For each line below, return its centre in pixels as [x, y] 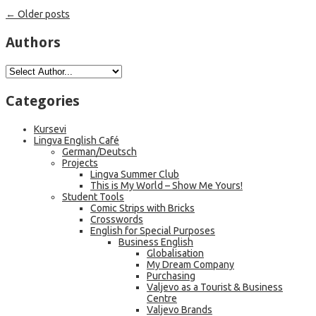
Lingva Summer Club [135, 175]
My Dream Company [190, 265]
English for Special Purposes [153, 231]
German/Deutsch [99, 152]
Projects [80, 163]
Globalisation [175, 254]
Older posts [43, 14]
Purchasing [171, 276]
